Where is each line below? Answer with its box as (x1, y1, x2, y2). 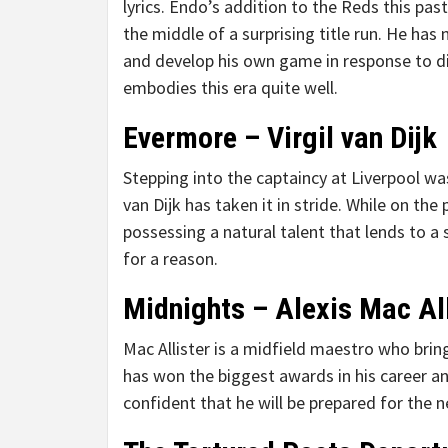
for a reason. (123, 247, 218, 270)
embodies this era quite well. (123, 76, 338, 99)
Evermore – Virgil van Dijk (123, 120, 437, 155)
